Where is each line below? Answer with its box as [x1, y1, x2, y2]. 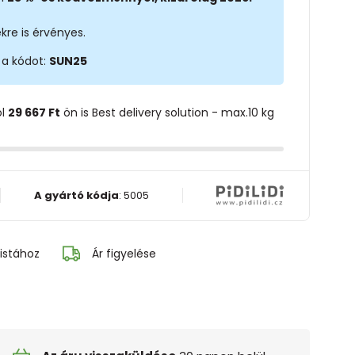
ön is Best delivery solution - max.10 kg [59, 104, 274, 120]
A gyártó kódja [33, 187, 119, 203]
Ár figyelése [91, 245, 156, 261]
